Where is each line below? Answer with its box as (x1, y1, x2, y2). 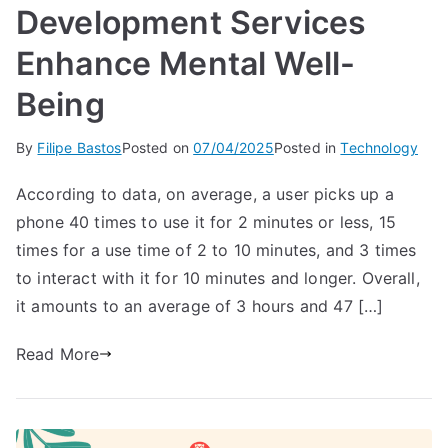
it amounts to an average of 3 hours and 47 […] (16, 295, 384, 316)
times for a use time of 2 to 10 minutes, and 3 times (16, 239, 417, 260)
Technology (340, 138, 419, 156)
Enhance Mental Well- (16, 43, 356, 83)
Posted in (273, 138, 341, 156)
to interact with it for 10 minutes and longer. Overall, (16, 267, 420, 288)
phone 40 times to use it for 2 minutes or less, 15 (16, 211, 397, 232)
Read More (16, 343, 100, 364)
